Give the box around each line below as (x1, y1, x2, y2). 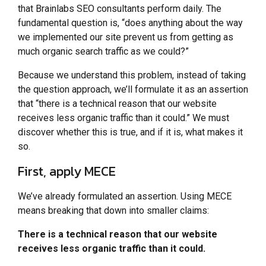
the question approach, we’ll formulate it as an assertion (18, 83, 248, 95)
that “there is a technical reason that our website (18, 97, 217, 109)
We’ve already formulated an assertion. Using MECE (18, 190, 232, 202)
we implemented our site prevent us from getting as (18, 31, 233, 43)
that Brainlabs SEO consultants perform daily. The (18, 2, 221, 14)
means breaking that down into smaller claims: (18, 204, 209, 216)
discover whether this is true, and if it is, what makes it (18, 126, 243, 138)
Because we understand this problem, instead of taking (18, 69, 246, 81)
